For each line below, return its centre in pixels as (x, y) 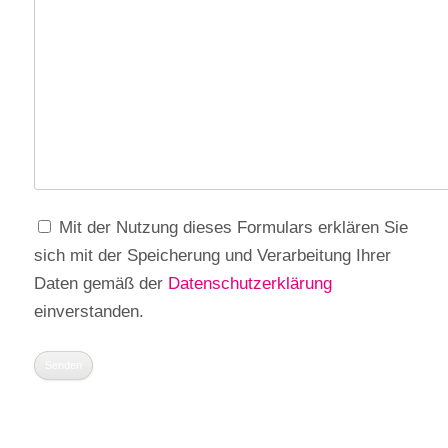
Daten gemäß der (101, 284)
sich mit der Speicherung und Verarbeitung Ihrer (212, 256)
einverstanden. (89, 312)
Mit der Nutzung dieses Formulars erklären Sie (233, 228)
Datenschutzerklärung (250, 284)
